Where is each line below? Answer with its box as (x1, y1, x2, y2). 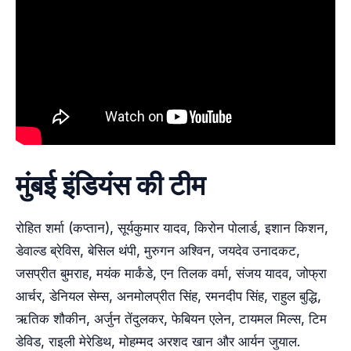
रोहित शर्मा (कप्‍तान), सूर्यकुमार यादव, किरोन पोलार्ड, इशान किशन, (16, 219, 328, 237)
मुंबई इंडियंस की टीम (16, 165, 205, 203)
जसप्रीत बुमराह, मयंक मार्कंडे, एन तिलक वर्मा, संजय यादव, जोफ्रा (16, 265, 327, 282)
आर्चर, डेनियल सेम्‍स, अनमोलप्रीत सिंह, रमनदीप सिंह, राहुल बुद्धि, (16, 288, 321, 305)
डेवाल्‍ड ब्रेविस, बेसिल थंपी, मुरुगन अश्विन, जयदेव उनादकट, (16, 242, 300, 259)
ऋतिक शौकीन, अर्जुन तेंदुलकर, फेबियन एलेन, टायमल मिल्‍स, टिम (16, 310, 327, 327)
